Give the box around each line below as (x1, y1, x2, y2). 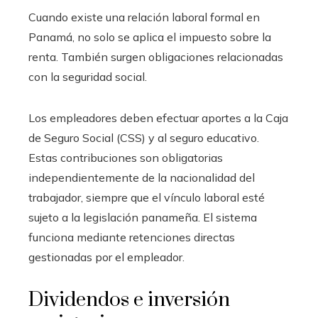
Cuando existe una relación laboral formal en (28, 9, 260, 24)
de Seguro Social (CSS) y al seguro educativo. (28, 130, 259, 145)
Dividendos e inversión (28, 287, 230, 312)
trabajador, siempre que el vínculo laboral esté (28, 190, 265, 204)
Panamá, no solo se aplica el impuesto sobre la (28, 29, 271, 44)
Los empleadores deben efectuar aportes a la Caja (28, 110, 288, 125)
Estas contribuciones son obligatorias (28, 150, 223, 165)
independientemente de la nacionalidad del (28, 170, 255, 185)
